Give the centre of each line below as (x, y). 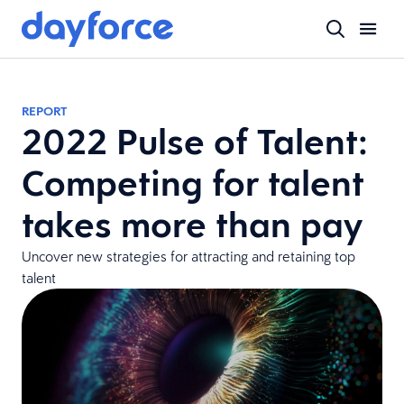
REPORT (44, 111)
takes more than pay (192, 224)
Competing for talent (193, 183)
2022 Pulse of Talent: (195, 141)
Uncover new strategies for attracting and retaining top (188, 256)
